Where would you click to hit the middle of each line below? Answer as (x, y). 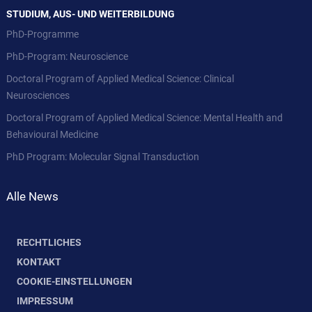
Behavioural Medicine (52, 134)
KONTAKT (39, 262)
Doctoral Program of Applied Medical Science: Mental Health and (145, 118)
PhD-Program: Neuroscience (67, 56)
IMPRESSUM (45, 301)
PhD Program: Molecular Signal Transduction (103, 157)
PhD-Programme (42, 34)
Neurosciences (38, 95)
